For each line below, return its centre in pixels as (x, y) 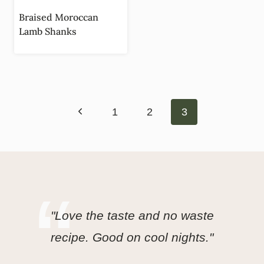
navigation (54, 116)
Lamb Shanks (48, 31)
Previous (95, 111)
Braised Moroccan (59, 17)
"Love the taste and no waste (132, 216)
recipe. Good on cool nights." (132, 237)
